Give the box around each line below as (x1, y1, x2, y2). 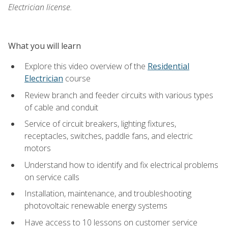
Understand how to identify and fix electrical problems (24, 159, 218, 170)
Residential (148, 60, 189, 72)
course (63, 72, 91, 84)
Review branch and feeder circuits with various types (24, 89, 213, 101)
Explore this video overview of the (24, 60, 148, 72)
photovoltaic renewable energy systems (24, 200, 167, 212)
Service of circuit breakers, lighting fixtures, (24, 118, 176, 130)
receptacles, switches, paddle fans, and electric (24, 130, 193, 142)
